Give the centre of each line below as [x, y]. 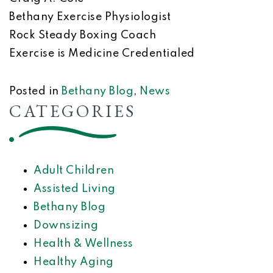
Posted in [35, 91]
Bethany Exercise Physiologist [90, 17]
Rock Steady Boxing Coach [83, 35]
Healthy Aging [74, 262]
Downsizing [66, 225]
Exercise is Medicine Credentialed [102, 54]
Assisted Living [75, 189]
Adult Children [74, 171]
